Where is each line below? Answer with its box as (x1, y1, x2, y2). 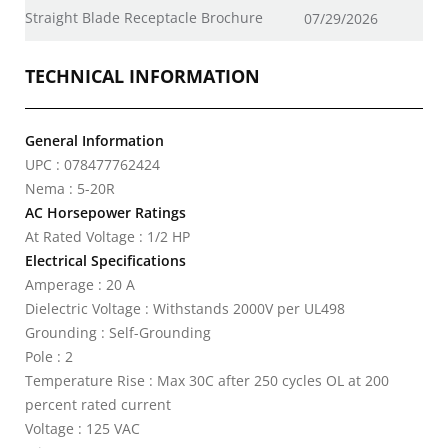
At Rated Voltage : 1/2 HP (25, 227, 190, 246)
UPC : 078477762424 (25, 155, 160, 174)
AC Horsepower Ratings (25, 203, 186, 222)
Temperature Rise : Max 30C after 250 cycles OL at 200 (25, 371, 389, 390)
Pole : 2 (25, 347, 73, 366)
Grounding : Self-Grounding (25, 323, 211, 342)
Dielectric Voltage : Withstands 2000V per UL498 (25, 299, 345, 318)
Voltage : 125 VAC (25, 419, 140, 438)
